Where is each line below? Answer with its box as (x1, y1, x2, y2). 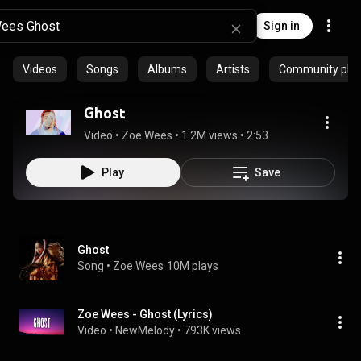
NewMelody (115, 324, 175, 337)
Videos (23, 63, 57, 76)
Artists (216, 63, 250, 76)
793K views (184, 324, 241, 337)
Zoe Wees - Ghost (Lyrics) (77, 308, 213, 321)
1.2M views (181, 129, 238, 142)
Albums (147, 63, 187, 76)
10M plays (167, 259, 218, 272)
